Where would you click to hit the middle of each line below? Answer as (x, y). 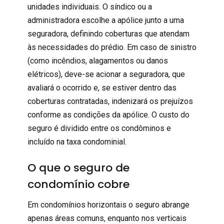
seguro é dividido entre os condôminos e (99, 128)
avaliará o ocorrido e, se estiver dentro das (102, 87)
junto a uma (163, 20)
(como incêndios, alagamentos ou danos (97, 60)
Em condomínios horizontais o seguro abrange (108, 204)
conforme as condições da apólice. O (93, 114)
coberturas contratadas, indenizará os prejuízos (110, 101)
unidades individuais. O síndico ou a (89, 6)
